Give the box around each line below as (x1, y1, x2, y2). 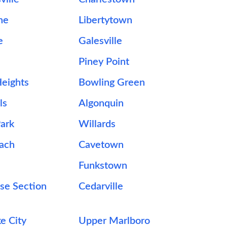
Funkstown (79, 161, 128, 171)
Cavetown (79, 140, 124, 150)
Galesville (79, 36, 123, 46)
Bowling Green (79, 78, 145, 88)
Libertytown (79, 15, 133, 25)
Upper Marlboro (79, 216, 150, 226)
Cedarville (79, 181, 124, 192)
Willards (79, 119, 116, 129)
